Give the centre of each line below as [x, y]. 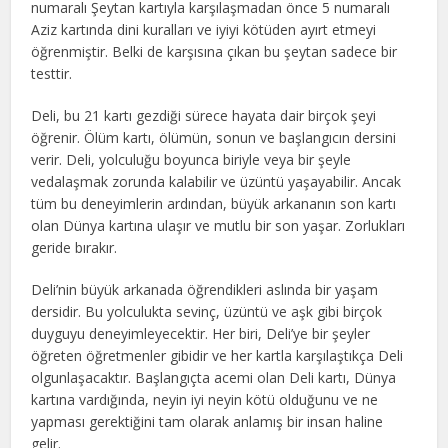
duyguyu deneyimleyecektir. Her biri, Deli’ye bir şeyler [201, 333]
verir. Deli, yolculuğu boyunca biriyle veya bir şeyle [191, 159]
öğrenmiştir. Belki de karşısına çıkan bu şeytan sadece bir [214, 51]
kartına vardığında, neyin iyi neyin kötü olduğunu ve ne [205, 399]
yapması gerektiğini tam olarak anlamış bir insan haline [207, 421]
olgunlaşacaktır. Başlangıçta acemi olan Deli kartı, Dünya [214, 377]
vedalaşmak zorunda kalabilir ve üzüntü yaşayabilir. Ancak [216, 181]
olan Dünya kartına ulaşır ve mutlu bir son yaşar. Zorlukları [218, 225]
